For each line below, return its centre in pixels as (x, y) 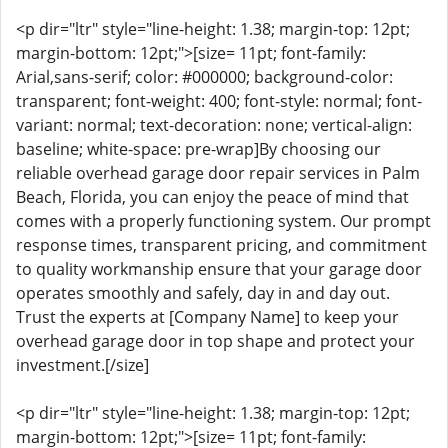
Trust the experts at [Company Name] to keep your (207, 317)
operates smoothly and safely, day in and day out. (203, 293)
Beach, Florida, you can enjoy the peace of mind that (212, 197)
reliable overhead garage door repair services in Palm (218, 173)
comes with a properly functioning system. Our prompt (223, 221)
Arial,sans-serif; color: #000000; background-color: (204, 77)
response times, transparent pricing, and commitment (221, 245)
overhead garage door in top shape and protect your (215, 341)
